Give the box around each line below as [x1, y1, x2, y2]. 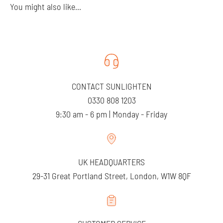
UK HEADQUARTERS [78, 156, 145, 167]
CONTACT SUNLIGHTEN [71, 80, 152, 92]
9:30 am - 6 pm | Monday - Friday [56, 108, 167, 119]
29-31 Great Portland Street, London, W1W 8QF [32, 170, 191, 181]
